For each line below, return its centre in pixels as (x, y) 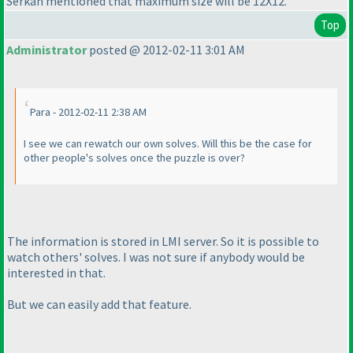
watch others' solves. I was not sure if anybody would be (156, 256)
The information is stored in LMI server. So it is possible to (163, 241)
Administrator (46, 50)
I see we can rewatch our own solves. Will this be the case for (168, 144)
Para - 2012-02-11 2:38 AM (88, 112)
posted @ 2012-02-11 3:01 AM (166, 50)
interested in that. (56, 272)
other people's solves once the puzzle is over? (134, 158)
